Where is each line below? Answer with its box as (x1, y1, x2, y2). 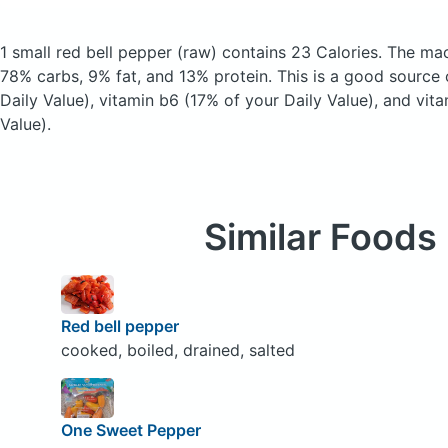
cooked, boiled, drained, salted (60, 340, 295, 361)
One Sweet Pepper (60, 419, 201, 440)
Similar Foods (203, 214, 437, 259)
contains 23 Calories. (217, 41, 387, 62)
